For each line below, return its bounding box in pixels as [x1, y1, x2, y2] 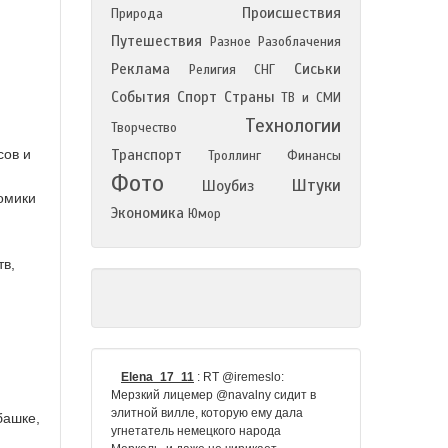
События [111, 88, 170, 106]
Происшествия [242, 4, 341, 22]
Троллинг [208, 148, 261, 164]
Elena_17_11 [121, 370, 194, 384]
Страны [223, 88, 275, 106]
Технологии [245, 114, 341, 137]
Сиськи [294, 60, 342, 78]
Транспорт [111, 146, 182, 164]
